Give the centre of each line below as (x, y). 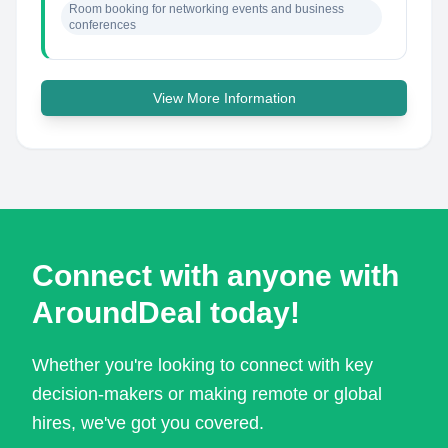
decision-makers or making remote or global (207, 394)
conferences (102, 25)
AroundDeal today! (166, 312)
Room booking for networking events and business (208, 9)
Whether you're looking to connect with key (202, 365)
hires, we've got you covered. (148, 423)
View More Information (224, 98)
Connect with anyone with (215, 275)
